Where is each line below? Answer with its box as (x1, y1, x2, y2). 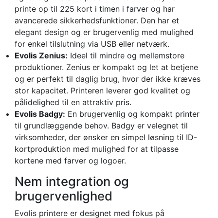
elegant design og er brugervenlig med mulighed (15, 27, 194, 37)
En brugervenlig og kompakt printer (65, 109, 200, 119)
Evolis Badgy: (15, 109, 65, 119)
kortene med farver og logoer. (15, 155, 126, 165)
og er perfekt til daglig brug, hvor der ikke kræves (15, 73, 200, 84)
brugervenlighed (15, 188, 112, 203)
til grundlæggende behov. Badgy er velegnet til (15, 120, 188, 130)
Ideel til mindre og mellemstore (68, 50, 184, 60)
